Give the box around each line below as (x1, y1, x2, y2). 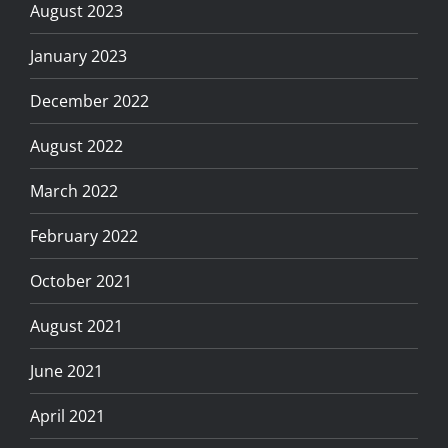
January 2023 (30, 45, 127, 68)
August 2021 (30, 315, 123, 338)
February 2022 (30, 225, 138, 248)
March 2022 (30, 180, 118, 203)
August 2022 (30, 135, 123, 158)
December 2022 (30, 90, 149, 113)
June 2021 (30, 360, 103, 383)
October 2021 (30, 270, 132, 293)
